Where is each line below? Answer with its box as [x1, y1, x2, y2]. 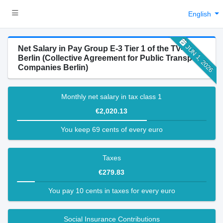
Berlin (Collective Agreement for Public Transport [17, 54, 203, 62]
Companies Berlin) [17, 63, 88, 72]
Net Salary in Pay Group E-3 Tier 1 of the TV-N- [17, 44, 192, 53]
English [188, 9, 213, 18]
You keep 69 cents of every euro [60, 125, 163, 133]
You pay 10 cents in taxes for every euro [48, 187, 175, 195]
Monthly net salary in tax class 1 [61, 93, 162, 101]
